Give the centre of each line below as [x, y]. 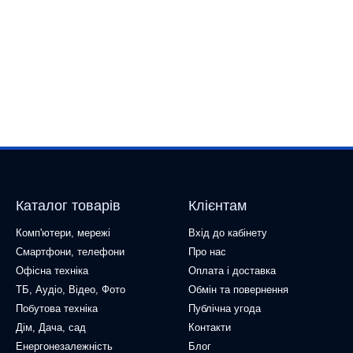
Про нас [207, 252]
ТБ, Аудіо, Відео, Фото [71, 290]
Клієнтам [217, 206]
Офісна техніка [52, 271]
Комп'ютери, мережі [63, 233]
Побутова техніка [57, 308]
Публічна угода [225, 308]
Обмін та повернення [238, 290]
